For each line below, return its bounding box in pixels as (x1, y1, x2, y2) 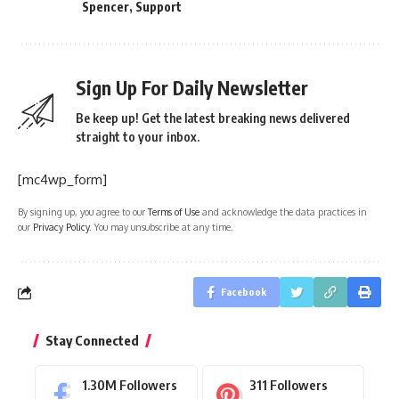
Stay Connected (45, 332, 139, 349)
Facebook (221, 286, 266, 298)
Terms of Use (148, 206, 199, 218)
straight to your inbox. (76, 129, 199, 145)
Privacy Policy (33, 221, 89, 233)
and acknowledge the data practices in (199, 206, 367, 218)
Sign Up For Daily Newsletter (76, 76, 308, 101)
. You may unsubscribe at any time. (89, 221, 233, 233)
